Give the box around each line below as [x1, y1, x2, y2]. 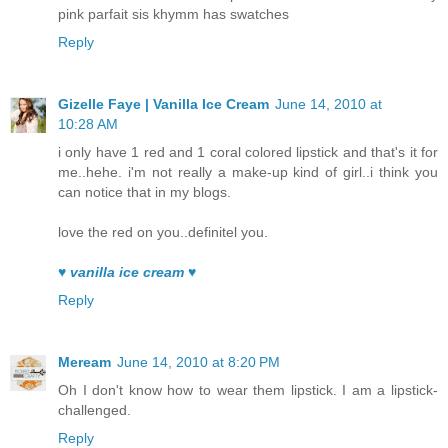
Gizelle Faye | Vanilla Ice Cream [58, 96, 269, 113]
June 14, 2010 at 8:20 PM [117, 354, 280, 371]
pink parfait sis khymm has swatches [58, 6, 289, 23]
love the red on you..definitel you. [58, 224, 268, 241]
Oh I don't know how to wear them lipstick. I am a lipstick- [58, 382, 438, 399]
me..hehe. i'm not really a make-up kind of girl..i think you [58, 164, 438, 181]
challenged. [58, 402, 131, 419]
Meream [58, 354, 111, 371]
